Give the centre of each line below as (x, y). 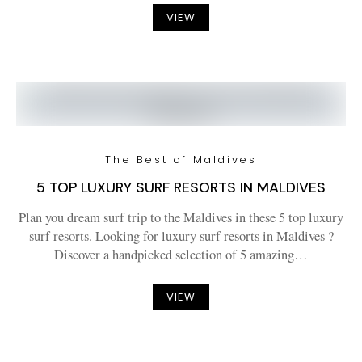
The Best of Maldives (181, 160)
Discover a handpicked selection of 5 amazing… (181, 255)
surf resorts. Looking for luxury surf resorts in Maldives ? (181, 236)
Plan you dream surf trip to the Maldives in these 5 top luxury (181, 217)
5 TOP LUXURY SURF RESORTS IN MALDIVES (181, 187)
